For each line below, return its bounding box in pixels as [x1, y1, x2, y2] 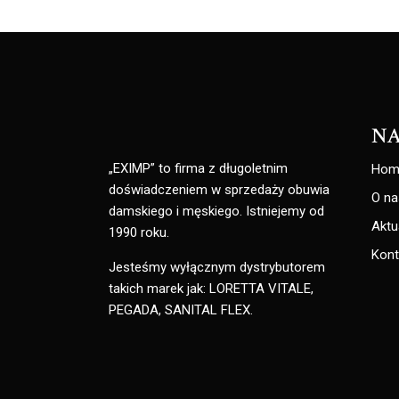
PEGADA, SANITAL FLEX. [109, 301, 253, 318]
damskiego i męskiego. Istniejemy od [109, 202, 324, 219]
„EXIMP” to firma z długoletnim [109, 159, 288, 176]
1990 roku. [109, 224, 169, 240]
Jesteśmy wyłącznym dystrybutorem [109, 258, 325, 275]
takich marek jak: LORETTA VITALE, [109, 280, 313, 297]
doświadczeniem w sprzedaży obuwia [109, 181, 330, 198]
